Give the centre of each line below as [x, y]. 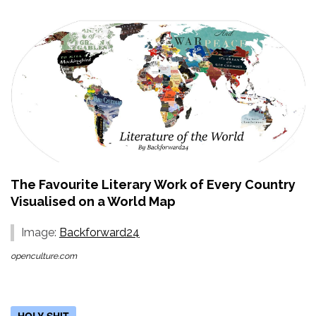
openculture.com [44, 256]
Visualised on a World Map [93, 201]
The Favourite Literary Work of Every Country [153, 184]
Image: [40, 232]
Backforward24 [99, 232]
